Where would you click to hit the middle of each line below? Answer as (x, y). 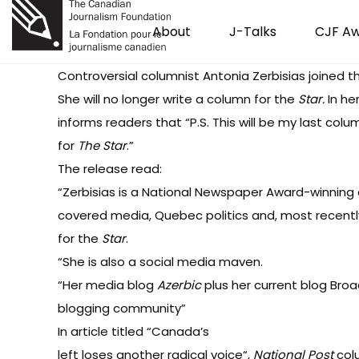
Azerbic (179, 285)
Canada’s (180, 331)
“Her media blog (107, 285)
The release (95, 169)
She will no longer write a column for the (178, 99)
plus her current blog (266, 285)
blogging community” (125, 308)
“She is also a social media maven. (160, 262)
